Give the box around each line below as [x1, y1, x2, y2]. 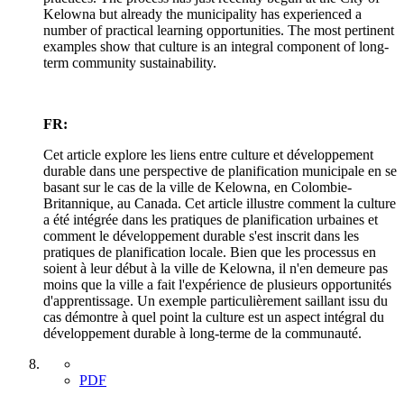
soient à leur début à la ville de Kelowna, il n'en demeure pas [43, 261, 388, 277]
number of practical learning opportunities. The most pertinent [43, 23, 394, 39]
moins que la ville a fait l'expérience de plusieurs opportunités [43, 277, 391, 293]
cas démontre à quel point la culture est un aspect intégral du [43, 309, 384, 326]
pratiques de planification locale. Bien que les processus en [43, 244, 376, 261]
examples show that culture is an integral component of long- [43, 39, 389, 55]
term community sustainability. [43, 55, 216, 71]
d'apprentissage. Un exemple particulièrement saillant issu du [43, 293, 388, 309]
